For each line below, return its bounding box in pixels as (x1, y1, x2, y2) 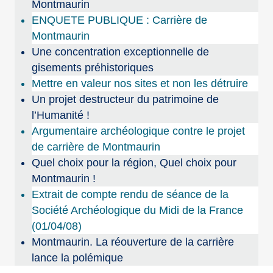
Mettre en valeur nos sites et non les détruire (32, 77, 249, 90)
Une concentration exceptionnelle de (32, 46, 210, 58)
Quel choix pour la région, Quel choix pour (32, 157, 237, 169)
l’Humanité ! (32, 109, 90, 122)
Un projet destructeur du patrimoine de (32, 93, 219, 106)
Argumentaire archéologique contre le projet (32, 125, 246, 138)
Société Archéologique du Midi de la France (32, 204, 244, 217)
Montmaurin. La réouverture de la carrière (32, 236, 235, 249)
